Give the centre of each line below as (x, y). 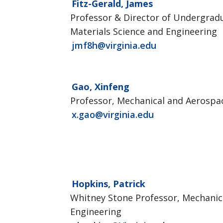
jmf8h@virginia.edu (114, 45)
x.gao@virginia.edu (113, 114)
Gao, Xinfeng (101, 87)
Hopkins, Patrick (109, 184)
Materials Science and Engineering (144, 31)
